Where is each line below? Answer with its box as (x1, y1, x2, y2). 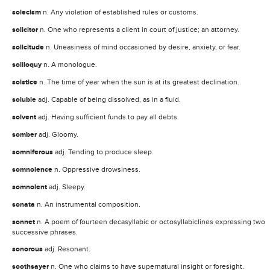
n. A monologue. (43, 60, 97, 69)
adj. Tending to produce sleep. (55, 147, 154, 156)
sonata (12, 199, 37, 209)
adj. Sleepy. (49, 182, 86, 191)
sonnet (12, 217, 37, 227)
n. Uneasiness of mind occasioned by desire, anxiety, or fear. (46, 42, 240, 51)
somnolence (12, 165, 54, 174)
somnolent (12, 182, 49, 192)
